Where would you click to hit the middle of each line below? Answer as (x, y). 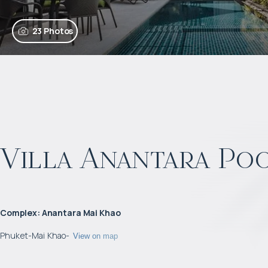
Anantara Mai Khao (81, 213)
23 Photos (53, 31)
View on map (96, 236)
